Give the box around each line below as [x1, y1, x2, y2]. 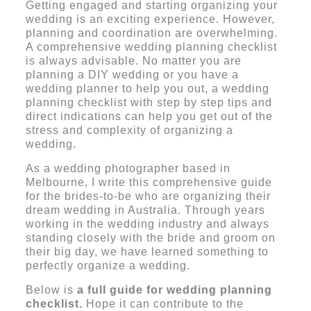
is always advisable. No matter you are [25, 54, 242, 67]
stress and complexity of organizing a [25, 124, 233, 136]
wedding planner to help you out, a [25, 82, 222, 94]
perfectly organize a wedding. [25, 259, 190, 271]
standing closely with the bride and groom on [25, 231, 276, 244]
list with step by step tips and [110, 96, 272, 108]
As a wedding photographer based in [25, 162, 230, 174]
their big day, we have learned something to [25, 245, 269, 258]
